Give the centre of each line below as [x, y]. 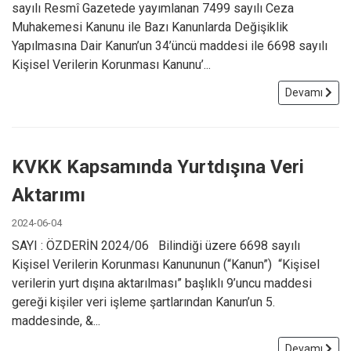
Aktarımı [49, 195]
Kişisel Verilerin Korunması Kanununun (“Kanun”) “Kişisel [166, 264]
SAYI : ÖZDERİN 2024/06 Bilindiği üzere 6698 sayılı [156, 245]
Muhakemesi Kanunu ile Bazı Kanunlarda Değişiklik [150, 27]
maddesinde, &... [56, 320]
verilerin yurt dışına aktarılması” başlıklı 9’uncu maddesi [162, 283]
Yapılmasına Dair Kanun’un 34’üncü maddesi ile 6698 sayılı [170, 45]
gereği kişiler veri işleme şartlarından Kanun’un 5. [143, 302]
